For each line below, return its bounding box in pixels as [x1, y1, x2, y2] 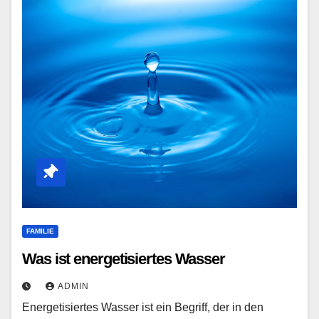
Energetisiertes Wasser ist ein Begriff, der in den [22, 301, 263, 313]
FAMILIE [26, 227, 54, 235]
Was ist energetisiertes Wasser [22, 250, 225, 268]
